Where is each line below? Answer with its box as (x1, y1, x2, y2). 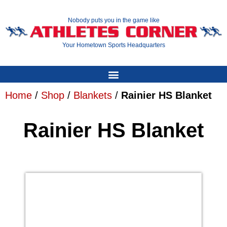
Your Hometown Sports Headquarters (62, 41, 165, 49)
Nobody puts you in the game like (67, 17, 160, 24)
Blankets (73, 90, 112, 101)
